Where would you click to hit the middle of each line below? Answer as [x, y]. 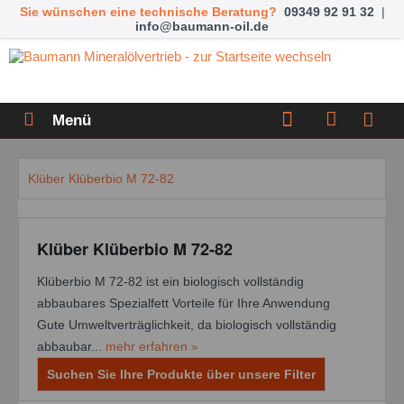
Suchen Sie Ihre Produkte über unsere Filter [181, 374]
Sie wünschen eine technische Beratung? [148, 12]
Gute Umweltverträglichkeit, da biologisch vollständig [187, 325]
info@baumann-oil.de [202, 26]
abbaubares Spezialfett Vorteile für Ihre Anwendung [187, 303]
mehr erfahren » [152, 346]
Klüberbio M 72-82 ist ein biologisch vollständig [170, 281]
